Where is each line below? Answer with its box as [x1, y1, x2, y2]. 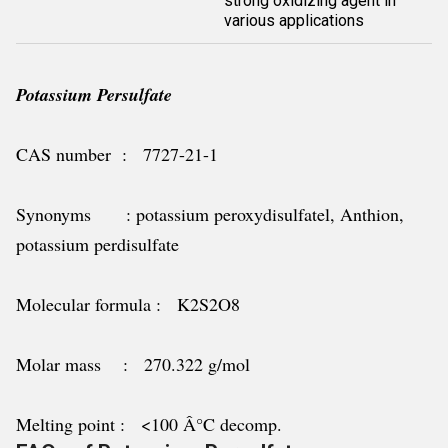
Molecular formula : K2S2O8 [16, 292, 240, 316]
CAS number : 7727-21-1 [16, 142, 218, 166]
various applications [224, 11, 364, 30]
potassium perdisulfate [16, 232, 179, 256]
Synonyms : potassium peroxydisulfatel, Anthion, [16, 202, 404, 226]
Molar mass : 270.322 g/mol [16, 352, 250, 376]
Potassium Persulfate [16, 82, 172, 107]
